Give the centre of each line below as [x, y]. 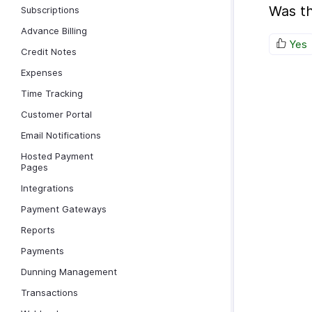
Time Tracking [52, 93]
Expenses [42, 72]
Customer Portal [56, 114]
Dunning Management [69, 272]
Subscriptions [50, 10]
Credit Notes [49, 52]
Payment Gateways [64, 209]
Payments [42, 251]
